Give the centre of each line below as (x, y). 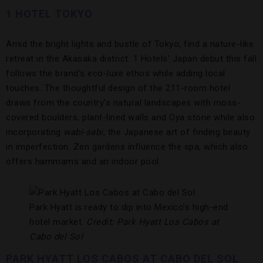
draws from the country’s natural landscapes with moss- (123, 103)
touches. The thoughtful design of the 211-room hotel (118, 88)
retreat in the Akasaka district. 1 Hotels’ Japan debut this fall (131, 59)
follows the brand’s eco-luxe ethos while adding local (116, 73)
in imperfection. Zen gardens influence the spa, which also (127, 147)
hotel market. (58, 222)
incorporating (35, 132)
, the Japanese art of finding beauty (177, 132)
